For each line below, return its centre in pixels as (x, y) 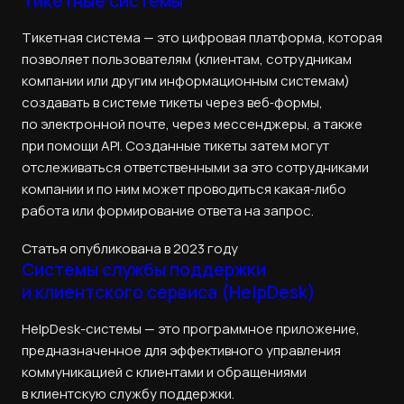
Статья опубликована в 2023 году (130, 249)
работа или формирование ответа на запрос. (168, 210)
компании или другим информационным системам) (186, 80)
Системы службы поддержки (144, 270)
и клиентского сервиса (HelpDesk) (169, 293)
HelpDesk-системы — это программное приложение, (191, 329)
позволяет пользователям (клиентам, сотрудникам (187, 59)
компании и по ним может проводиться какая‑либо (184, 188)
